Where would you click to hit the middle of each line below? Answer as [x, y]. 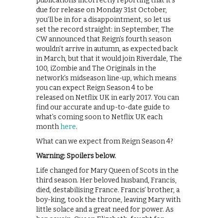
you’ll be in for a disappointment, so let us [103, 19]
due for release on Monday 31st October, [101, 10]
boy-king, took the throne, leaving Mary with [108, 200]
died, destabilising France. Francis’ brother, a [108, 190]
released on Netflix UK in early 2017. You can [108, 97]
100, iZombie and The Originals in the [96, 68]
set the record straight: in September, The [105, 29]
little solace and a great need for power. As [105, 209]
